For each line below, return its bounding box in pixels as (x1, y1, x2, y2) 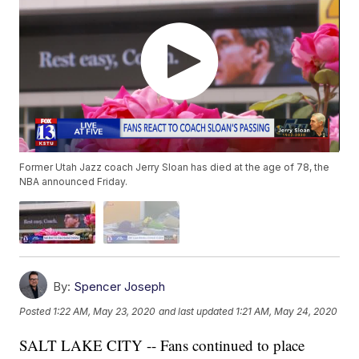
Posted (19, 305, 54, 318)
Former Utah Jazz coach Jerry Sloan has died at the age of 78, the (19, 161, 330, 174)
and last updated (159, 305, 234, 318)
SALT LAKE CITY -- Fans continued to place (19, 335, 305, 356)
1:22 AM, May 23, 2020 (53, 305, 156, 318)
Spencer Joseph (74, 279, 166, 295)
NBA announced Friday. (19, 175, 128, 188)
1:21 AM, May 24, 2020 (236, 305, 338, 318)
